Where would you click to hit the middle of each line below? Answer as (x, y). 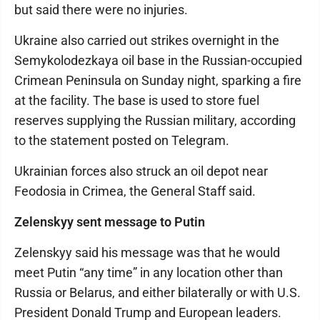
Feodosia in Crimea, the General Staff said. (135, 191)
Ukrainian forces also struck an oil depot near (141, 171)
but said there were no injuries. (101, 10)
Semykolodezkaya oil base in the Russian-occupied (158, 60)
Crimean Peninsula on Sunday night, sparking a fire (158, 80)
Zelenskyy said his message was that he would (147, 252)
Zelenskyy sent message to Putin (110, 222)
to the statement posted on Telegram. (122, 140)
